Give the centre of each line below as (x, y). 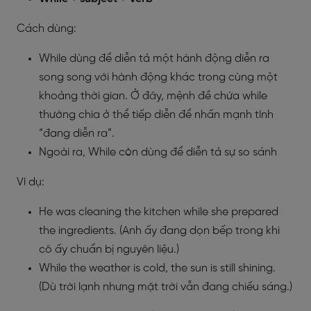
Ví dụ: (32, 182)
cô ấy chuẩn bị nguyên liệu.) (109, 250)
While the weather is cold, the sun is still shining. (157, 268)
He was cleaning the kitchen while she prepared (159, 212)
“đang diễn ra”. (78, 134)
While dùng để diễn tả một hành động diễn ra (154, 59)
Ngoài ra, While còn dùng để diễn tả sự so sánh (158, 152)
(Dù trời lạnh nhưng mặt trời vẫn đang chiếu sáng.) (166, 287)
